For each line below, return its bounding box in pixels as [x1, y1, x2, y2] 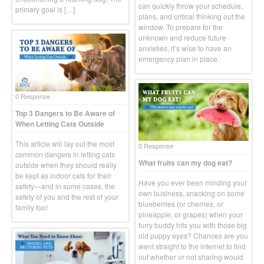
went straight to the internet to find [138, 240, 246, 251]
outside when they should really [15, 160, 117, 170]
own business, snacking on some [138, 187, 245, 198]
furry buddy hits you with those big [138, 219, 247, 230]
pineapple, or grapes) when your [138, 209, 243, 219]
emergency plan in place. [138, 54, 219, 64]
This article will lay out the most [15, 138, 114, 149]
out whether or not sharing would [138, 251, 243, 262]
